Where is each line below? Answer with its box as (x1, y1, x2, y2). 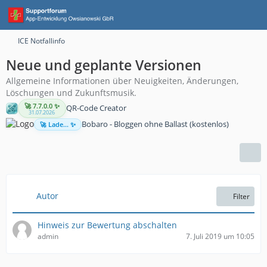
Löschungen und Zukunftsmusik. (6, 87, 136, 98)
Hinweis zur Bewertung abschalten (38, 219, 177, 231)
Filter (233, 191, 250, 201)
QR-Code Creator (66, 103, 126, 114)
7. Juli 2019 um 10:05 (186, 231, 254, 241)
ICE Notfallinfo (18, 36, 65, 46)
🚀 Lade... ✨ (39, 120, 76, 129)
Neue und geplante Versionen (6, 55, 201, 74)
